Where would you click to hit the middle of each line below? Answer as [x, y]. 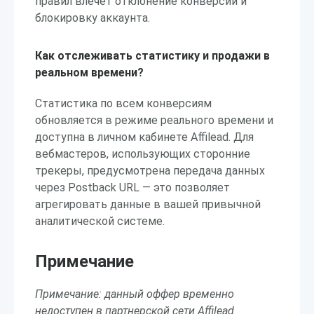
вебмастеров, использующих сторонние [143, 154]
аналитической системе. [100, 221]
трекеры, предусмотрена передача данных [150, 171]
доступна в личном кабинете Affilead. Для [144, 137]
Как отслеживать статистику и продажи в [152, 56]
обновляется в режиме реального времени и [154, 120]
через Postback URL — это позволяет [132, 187]
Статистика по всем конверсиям [123, 103]
